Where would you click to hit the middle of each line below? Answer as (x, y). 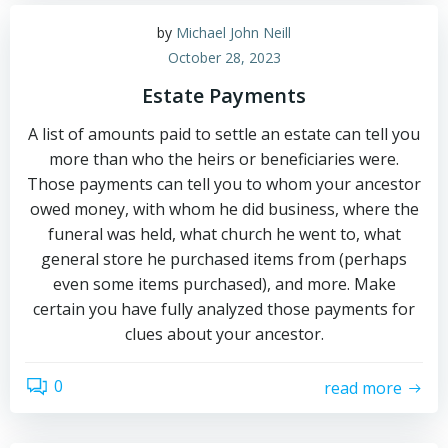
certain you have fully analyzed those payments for (224, 309)
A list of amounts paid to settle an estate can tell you (224, 134)
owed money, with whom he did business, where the (224, 209)
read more (363, 387)
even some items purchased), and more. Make (224, 284)
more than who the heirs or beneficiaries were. (224, 159)
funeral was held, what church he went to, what (224, 234)
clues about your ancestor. (224, 334)
